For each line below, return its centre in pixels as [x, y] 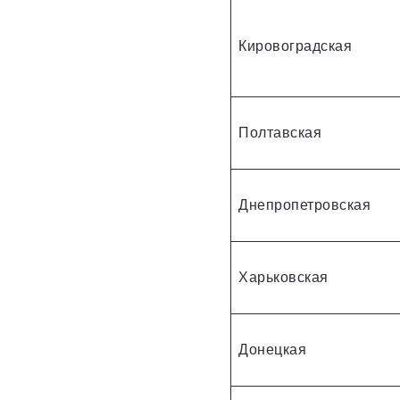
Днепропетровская [304, 204]
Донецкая [272, 349]
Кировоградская [295, 46]
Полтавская [280, 132]
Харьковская [283, 277]
